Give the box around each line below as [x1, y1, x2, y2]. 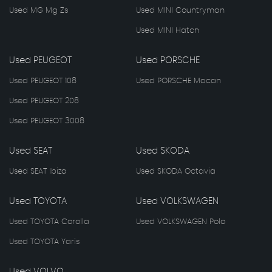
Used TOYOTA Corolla [9, 217, 89, 226]
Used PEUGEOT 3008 [9, 117, 84, 125]
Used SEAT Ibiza [9, 167, 67, 175]
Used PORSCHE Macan [136, 76, 221, 85]
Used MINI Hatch [136, 26, 199, 35]
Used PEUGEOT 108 [9, 76, 76, 85]
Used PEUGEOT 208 [9, 97, 79, 105]
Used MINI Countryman [136, 6, 225, 15]
